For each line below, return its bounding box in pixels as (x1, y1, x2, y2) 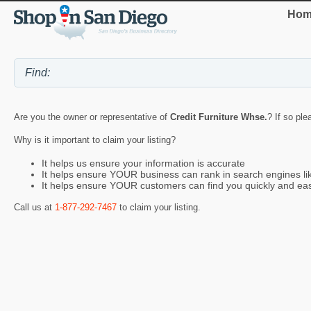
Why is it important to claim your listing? (14, 135, 176, 146)
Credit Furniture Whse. (170, 112, 267, 123)
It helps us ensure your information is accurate (42, 157, 245, 169)
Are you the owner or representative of (14, 112, 170, 123)
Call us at (14, 202, 55, 213)
